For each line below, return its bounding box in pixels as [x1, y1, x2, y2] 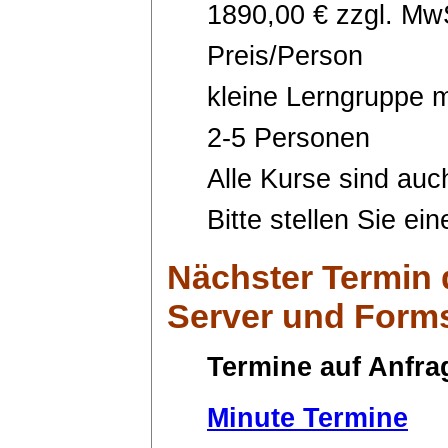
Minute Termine [207, 402, 408, 433]
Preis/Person [207, 40, 363, 71]
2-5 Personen [207, 122, 370, 153]
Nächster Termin [167, 257, 432, 296]
